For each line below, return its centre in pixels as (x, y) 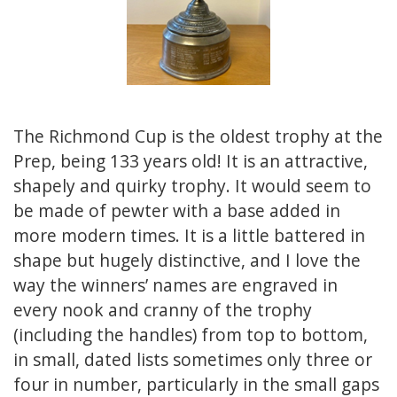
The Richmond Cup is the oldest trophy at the (198, 136)
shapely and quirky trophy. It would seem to (192, 186)
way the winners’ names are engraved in (175, 285)
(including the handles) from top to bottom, (191, 335)
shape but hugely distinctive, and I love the (187, 261)
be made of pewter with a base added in (177, 211)
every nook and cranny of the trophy (163, 310)
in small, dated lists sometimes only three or (193, 360)
